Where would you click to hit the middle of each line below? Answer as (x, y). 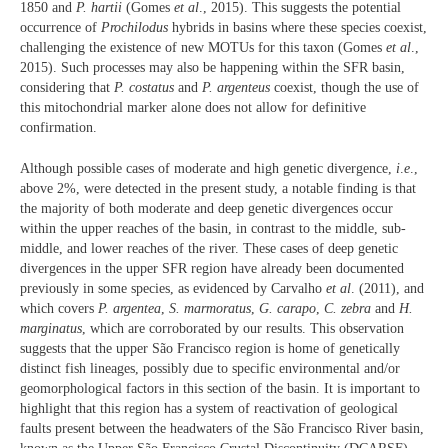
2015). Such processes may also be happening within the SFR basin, (212, 68)
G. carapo (287, 308)
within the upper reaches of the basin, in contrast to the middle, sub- (213, 228)
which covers (59, 308)
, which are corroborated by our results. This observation (243, 328)
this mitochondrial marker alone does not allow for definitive (193, 108)
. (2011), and (387, 288)
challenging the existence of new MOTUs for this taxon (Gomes (203, 48)
